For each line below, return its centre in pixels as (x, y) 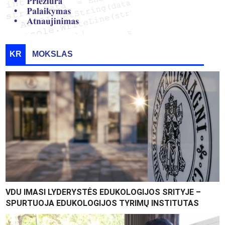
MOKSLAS (52, 54)
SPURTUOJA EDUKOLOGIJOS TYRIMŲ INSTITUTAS (102, 203)
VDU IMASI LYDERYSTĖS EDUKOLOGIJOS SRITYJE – (103, 192)
